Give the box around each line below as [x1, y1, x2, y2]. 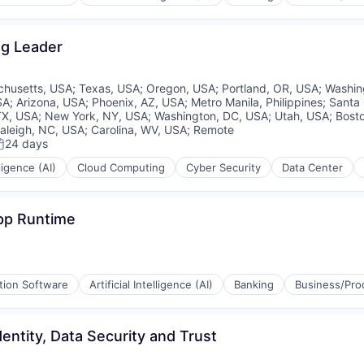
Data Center [282, 161, 343, 175]
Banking [234, 278, 274, 292]
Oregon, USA [145, 81, 215, 96]
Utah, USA [274, 109, 329, 123]
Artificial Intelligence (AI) [89, 278, 213, 292]
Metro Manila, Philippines [190, 95, 323, 110]
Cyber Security [186, 161, 261, 175]
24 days [5, 136, 48, 151]
